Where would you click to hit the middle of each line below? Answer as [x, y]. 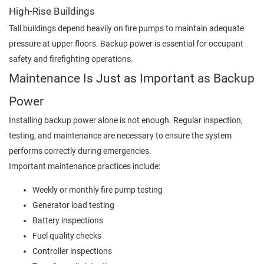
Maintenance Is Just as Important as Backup [132, 78]
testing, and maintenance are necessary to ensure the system [120, 135]
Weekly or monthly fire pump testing [98, 189]
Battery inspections [68, 220]
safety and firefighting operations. [71, 59]
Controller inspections [72, 251]
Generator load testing [73, 205]
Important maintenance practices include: [85, 166]
